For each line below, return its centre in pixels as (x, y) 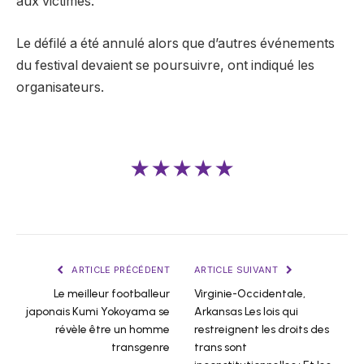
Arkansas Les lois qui (246, 312)
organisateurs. (60, 87)
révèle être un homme (113, 330)
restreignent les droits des (262, 330)
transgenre (141, 348)
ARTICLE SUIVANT (238, 270)
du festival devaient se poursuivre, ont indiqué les (165, 65)
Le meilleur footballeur (112, 294)
